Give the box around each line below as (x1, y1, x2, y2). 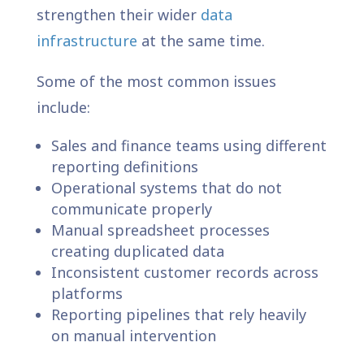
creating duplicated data (50, 240, 224, 261)
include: (36, 97, 90, 117)
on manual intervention (50, 325, 216, 345)
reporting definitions (50, 156, 198, 176)
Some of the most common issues (36, 71, 276, 91)
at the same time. (136, 30, 265, 50)
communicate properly (50, 198, 212, 219)
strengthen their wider (36, 4, 201, 24)
